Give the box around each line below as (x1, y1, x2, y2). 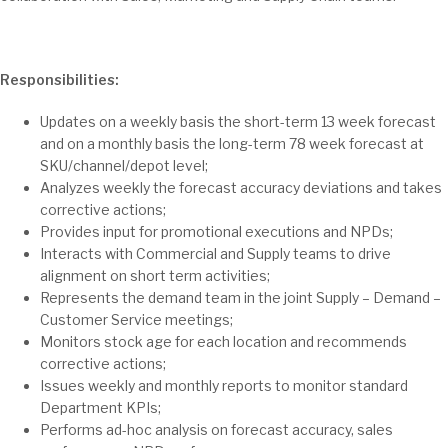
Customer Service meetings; (40, 311, 233, 328)
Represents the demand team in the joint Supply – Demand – (40, 289, 441, 306)
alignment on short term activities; (40, 267, 270, 284)
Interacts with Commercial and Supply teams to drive (40, 245, 391, 262)
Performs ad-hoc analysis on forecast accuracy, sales (40, 421, 393, 438)
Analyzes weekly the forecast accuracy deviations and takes (40, 179, 442, 196)
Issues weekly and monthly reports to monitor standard (40, 377, 408, 394)
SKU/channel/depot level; (40, 157, 208, 174)
